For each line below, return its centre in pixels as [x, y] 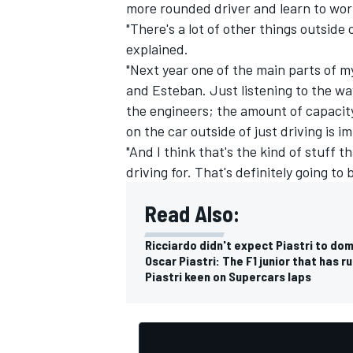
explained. [159, 48]
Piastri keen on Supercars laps [228, 276]
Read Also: [192, 213]
